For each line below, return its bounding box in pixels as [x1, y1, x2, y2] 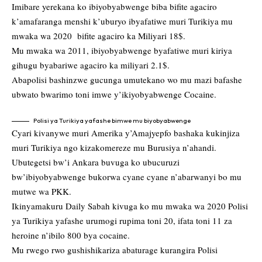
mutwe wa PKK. [12, 185, 71, 198]
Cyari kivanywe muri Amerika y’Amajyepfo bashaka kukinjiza [12, 127, 240, 139]
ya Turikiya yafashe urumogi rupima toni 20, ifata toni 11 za [12, 215, 232, 227]
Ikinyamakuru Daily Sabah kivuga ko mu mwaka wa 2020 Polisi [12, 200, 248, 212]
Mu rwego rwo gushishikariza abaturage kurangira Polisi [12, 244, 218, 256]
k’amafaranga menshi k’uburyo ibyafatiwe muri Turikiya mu [12, 15, 233, 27]
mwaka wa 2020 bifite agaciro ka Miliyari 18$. [12, 30, 185, 42]
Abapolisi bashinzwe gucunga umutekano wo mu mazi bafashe [12, 74, 242, 86]
